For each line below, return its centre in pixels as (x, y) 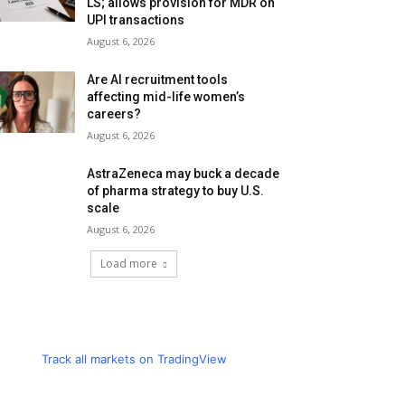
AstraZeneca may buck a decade (184, 174)
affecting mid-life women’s (166, 97)
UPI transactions (136, 20)
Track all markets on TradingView (134, 359)
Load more (129, 264)
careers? (114, 114)
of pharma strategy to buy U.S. (176, 191)
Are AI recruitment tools (158, 80)
